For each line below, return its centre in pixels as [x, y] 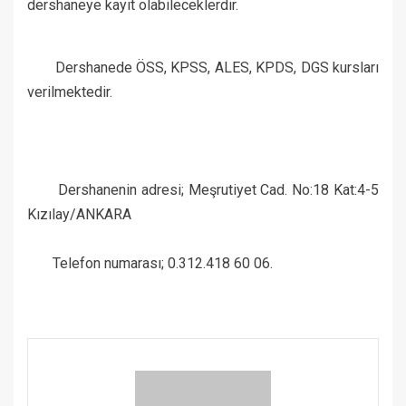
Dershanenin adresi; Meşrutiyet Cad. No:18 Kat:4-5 [203, 190]
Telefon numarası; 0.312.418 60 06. [154, 264]
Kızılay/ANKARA [79, 215]
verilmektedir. [70, 92]
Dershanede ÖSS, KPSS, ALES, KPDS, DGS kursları [203, 68]
